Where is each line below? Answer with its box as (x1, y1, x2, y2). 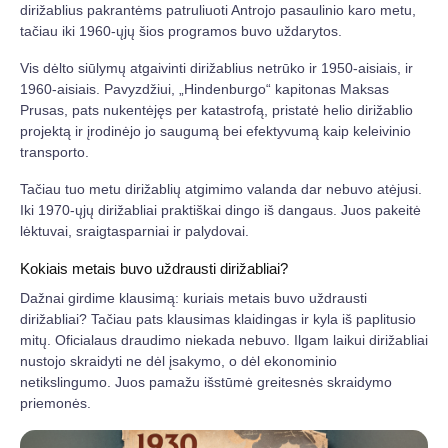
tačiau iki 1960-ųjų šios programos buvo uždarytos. (20, 22, 342, 39)
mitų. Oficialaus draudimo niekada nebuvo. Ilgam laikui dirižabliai (20, 331, 428, 348)
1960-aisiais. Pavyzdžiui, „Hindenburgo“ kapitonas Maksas (20, 80, 389, 97)
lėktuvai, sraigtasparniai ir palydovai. (20, 222, 249, 239)
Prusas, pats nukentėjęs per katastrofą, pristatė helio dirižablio (20, 101, 413, 118)
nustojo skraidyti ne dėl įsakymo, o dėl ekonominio (20, 352, 337, 369)
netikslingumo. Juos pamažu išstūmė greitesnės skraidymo (20, 373, 392, 390)
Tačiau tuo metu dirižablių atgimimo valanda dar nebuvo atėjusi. (20, 180, 422, 197)
